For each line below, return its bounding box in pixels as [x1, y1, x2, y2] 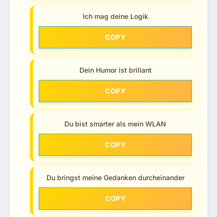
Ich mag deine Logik [82, 12, 148, 20]
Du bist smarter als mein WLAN [64, 119, 166, 128]
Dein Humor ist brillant [79, 65, 152, 74]
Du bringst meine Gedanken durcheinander [46, 173, 185, 182]
